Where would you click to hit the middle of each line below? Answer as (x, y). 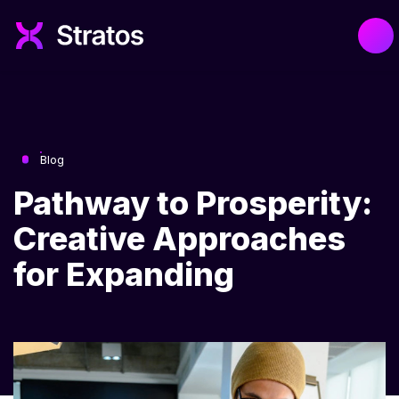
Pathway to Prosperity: (193, 203)
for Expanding (124, 274)
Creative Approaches (179, 239)
